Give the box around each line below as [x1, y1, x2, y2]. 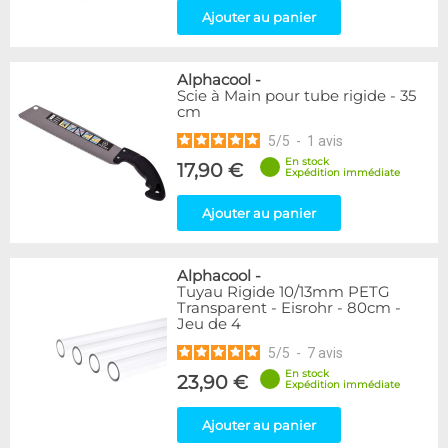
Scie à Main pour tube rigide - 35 [177, 87, 416, 105]
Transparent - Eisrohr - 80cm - [177, 299, 401, 317]
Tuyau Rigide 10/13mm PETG [177, 283, 390, 301]
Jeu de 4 [177, 315, 241, 333]
